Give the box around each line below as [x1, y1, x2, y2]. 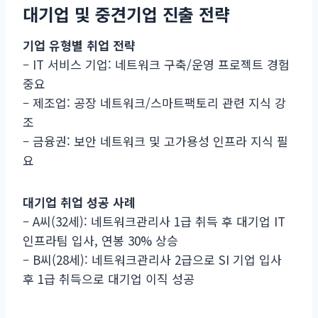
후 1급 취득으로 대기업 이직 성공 [23, 269, 194, 287]
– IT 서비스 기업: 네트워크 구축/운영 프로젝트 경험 [23, 55, 290, 73]
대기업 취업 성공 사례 [23, 192, 136, 211]
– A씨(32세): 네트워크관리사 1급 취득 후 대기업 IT [23, 212, 285, 230]
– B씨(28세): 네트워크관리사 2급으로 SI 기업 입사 [23, 250, 282, 268]
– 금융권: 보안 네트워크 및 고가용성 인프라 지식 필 [23, 131, 288, 150]
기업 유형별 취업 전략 [23, 35, 136, 54]
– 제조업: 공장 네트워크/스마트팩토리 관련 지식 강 [23, 93, 286, 111]
